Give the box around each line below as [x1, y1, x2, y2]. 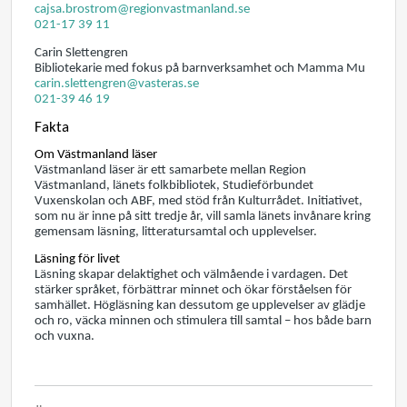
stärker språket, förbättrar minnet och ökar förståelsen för [35, 283, 352, 297]
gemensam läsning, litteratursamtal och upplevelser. [35, 225, 317, 240]
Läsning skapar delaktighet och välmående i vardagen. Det [35, 267, 348, 282]
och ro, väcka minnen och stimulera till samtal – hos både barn [35, 313, 372, 328]
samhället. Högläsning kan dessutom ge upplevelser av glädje [35, 298, 365, 313]
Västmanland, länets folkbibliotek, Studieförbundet [35, 179, 313, 194]
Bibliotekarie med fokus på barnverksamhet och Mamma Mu [35, 61, 365, 75]
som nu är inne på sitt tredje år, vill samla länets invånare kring [35, 210, 371, 224]
